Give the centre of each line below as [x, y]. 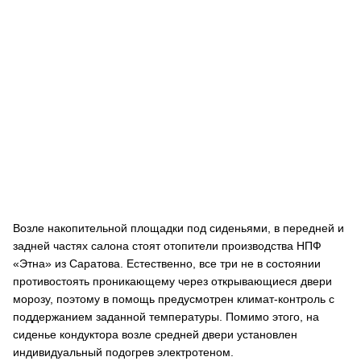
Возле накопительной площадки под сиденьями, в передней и [178, 228]
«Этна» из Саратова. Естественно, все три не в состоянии [167, 263]
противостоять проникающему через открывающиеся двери [172, 281]
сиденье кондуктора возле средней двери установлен [155, 334]
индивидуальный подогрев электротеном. [123, 352]
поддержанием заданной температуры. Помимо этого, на [166, 317]
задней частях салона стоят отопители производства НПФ [167, 246]
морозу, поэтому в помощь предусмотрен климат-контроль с [174, 299]
